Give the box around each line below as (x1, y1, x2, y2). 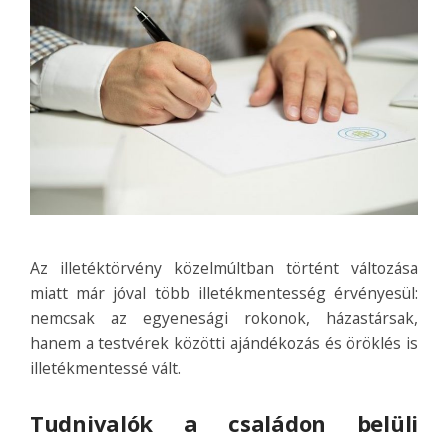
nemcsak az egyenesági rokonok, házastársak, (30, 307, 418, 330)
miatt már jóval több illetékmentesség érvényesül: (30, 282, 418, 305)
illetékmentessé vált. (30, 357, 181, 380)
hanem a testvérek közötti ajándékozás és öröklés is (30, 332, 418, 355)
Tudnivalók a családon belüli (30, 408, 418, 439)
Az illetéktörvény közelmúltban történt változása (30, 257, 418, 280)
